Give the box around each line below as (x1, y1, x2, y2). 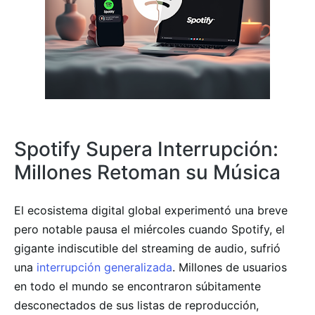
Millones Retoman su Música (14, 160, 281, 184)
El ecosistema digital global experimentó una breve (14, 202, 288, 217)
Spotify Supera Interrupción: (14, 136, 278, 161)
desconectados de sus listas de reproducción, (14, 297, 259, 312)
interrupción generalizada (33, 259, 172, 274)
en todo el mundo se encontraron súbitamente (14, 278, 261, 293)
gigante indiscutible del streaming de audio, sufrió (14, 240, 281, 255)
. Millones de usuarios (172, 259, 287, 274)
